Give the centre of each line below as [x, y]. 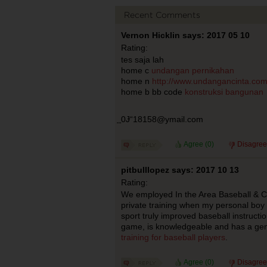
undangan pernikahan [193, 70]
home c [136, 70]
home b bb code [153, 92]
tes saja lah [142, 60]
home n [136, 81]
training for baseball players [173, 237]
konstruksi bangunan [224, 92]
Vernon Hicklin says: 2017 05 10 [185, 35]
